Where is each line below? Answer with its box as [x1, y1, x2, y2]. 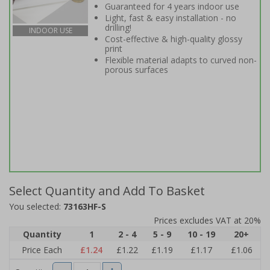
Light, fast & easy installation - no [105, 12, 236, 24]
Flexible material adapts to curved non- [105, 54, 257, 66]
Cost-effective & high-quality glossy [105, 33, 242, 45]
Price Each [22, 244, 62, 256]
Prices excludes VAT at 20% [154, 215, 261, 226]
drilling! [105, 22, 131, 33]
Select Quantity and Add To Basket [9, 183, 205, 199]
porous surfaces [105, 64, 168, 75]
